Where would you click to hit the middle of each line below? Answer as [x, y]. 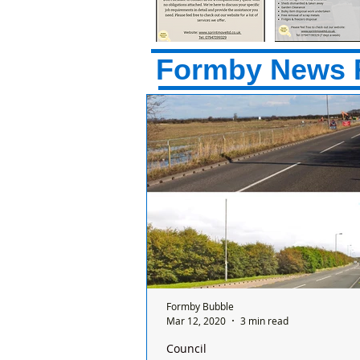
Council [186, 348]
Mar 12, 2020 [196, 320]
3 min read [264, 320]
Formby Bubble [200, 306]
